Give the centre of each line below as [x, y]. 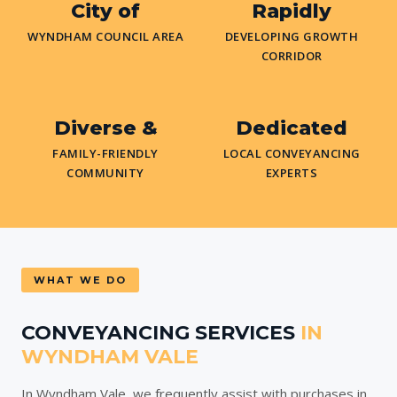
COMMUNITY [105, 173]
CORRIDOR [292, 56]
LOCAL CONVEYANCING [292, 154]
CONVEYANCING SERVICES [161, 333]
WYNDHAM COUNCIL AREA [105, 37]
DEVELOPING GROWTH [292, 37]
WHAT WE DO [80, 280]
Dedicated [292, 128]
